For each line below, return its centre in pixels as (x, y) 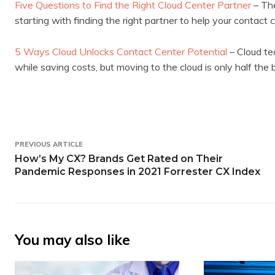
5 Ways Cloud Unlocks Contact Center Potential (121, 51)
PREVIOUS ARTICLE (49, 144)
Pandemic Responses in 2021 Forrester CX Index (137, 171)
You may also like (72, 239)
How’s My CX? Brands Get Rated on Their (119, 158)
